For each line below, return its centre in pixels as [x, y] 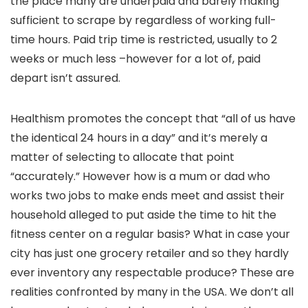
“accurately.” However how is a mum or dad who [140, 176]
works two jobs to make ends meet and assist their [147, 196]
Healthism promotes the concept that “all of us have [153, 119]
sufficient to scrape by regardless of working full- [143, 20]
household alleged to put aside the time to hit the [143, 215]
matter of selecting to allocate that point [122, 157]
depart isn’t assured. [65, 78]
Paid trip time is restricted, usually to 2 [175, 40]
